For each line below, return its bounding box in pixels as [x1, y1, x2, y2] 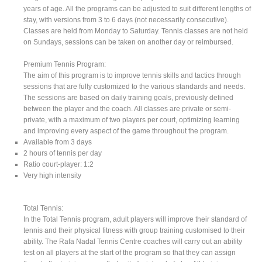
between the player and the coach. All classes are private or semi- [23, 104, 232, 113]
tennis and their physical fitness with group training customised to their [23, 226, 246, 235]
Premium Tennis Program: [23, 60, 106, 68]
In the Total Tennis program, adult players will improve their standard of [23, 215, 247, 223]
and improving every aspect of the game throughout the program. [23, 126, 229, 135]
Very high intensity [23, 171, 82, 180]
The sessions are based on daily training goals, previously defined [23, 93, 234, 102]
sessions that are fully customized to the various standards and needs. [23, 82, 246, 91]
